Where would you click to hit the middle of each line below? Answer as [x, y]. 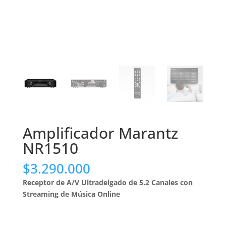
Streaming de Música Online [71, 194]
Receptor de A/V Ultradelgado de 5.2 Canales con [107, 182]
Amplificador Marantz [100, 133]
